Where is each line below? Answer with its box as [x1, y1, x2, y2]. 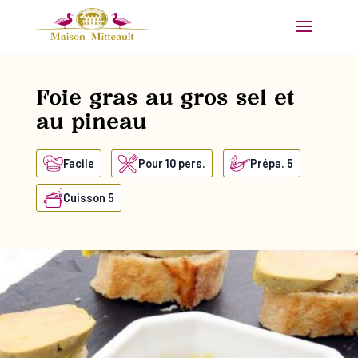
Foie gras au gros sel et [35, 84, 294, 111]
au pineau [35, 108, 146, 135]
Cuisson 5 [62, 191, 114, 205]
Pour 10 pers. [138, 157, 206, 170]
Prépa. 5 [249, 157, 293, 170]
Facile [62, 157, 94, 170]
